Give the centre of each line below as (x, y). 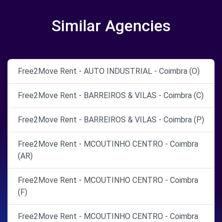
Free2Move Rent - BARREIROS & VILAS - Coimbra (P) (111, 120)
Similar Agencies (111, 26)
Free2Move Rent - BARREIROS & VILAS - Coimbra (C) (111, 96)
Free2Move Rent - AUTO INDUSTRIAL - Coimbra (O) (109, 71)
